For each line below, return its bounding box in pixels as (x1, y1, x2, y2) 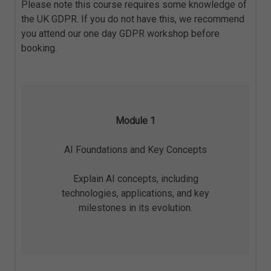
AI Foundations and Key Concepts (64, 144, 207, 156)
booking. (21, 42, 57, 54)
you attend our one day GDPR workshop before (21, 28, 220, 40)
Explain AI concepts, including (73, 173, 198, 185)
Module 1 (116, 115, 155, 127)
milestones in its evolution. (79, 202, 192, 214)
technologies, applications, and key (62, 188, 209, 200)
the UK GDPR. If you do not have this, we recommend (21, 13, 244, 25)
